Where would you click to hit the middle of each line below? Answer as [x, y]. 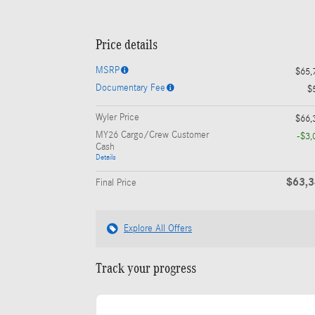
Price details [127, 44]
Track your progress [146, 268]
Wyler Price [117, 117]
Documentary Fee [130, 88]
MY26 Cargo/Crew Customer [152, 135]
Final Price [116, 182]
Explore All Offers [158, 228]
